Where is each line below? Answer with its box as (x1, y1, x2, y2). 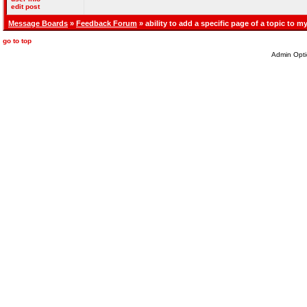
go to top (3, 37, 32, 45)
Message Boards (8, 19, 68, 27)
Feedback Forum (76, 19, 137, 27)
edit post (11, 3, 40, 10)
